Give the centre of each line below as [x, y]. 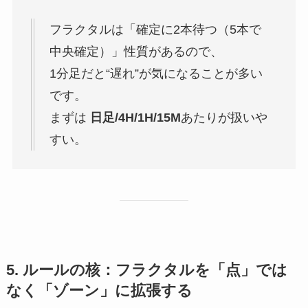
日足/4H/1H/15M [135, 118]
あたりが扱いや [224, 118]
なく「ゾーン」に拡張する [99, 291]
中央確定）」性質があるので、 [136, 52]
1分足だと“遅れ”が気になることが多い [156, 74]
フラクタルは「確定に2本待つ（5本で [155, 30]
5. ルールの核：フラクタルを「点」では [146, 271]
